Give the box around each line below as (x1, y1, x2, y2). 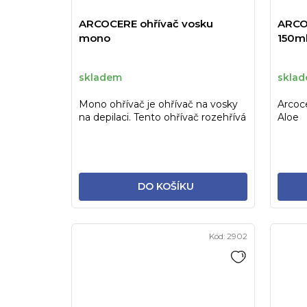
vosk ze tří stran (79, 124, 154, 137)
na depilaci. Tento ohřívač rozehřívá (79, 111, 246, 124)
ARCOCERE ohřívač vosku (79, 17, 213, 31)
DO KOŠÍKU (138, 180, 195, 193)
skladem (79, 71, 122, 84)
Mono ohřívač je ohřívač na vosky (79, 98, 238, 111)
